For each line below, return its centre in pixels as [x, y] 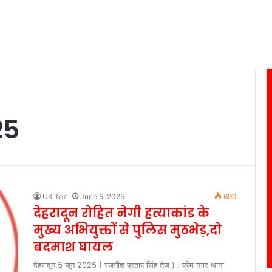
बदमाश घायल [73, 247]
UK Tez [55, 196]
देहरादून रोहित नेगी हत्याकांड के [121, 213]
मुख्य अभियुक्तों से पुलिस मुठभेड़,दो [127, 230]
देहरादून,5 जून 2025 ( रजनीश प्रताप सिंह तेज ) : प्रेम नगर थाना [129, 265]
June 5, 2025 [102, 196]
